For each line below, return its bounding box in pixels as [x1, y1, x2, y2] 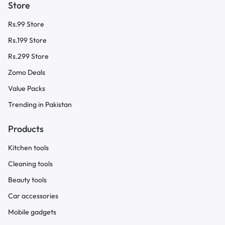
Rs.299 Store [8, 52, 49, 61]
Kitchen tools [8, 143, 49, 153]
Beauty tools [8, 175, 47, 185]
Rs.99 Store [8, 20, 44, 29]
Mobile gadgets [8, 207, 56, 217]
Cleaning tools [8, 159, 53, 169]
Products [8, 123, 44, 135]
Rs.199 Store [8, 36, 47, 45]
